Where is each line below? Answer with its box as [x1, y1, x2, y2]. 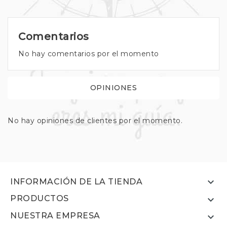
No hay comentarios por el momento [18, 49, 159, 58]
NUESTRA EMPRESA [10, 210, 100, 220]
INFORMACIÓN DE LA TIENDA [10, 176, 142, 186]
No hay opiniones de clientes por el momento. [8, 116, 182, 125]
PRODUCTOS [10, 193, 69, 203]
